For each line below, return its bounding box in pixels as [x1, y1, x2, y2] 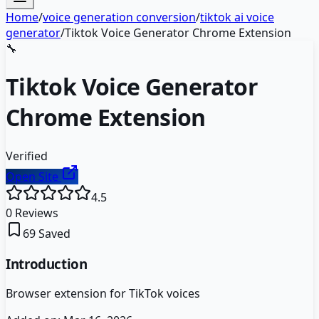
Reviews [12, 204, 58, 221]
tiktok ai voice [200, 9, 274, 25]
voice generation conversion [43, 9, 196, 25]
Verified [6, 147, 48, 164]
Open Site [6, 168, 61, 184]
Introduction [6, 254, 88, 273]
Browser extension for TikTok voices [6, 286, 200, 302]
